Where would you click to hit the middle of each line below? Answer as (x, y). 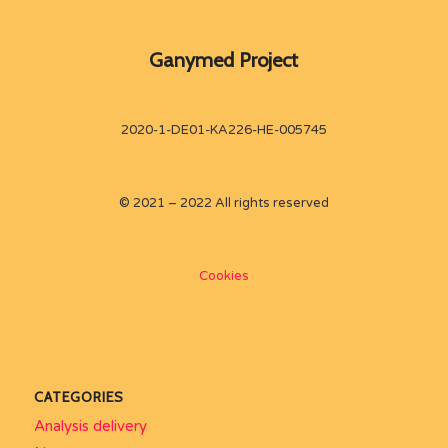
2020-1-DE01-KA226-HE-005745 (223, 130)
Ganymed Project (224, 60)
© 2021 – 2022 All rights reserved (223, 203)
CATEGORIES (78, 397)
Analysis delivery (90, 426)
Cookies (223, 276)
